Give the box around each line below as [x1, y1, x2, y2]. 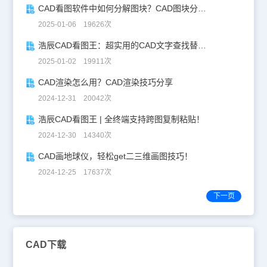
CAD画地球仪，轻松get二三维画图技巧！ [38, 151, 193, 162]
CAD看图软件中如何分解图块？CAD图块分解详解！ [197, 4, 206, 14]
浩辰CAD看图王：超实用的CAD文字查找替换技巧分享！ [197, 41, 206, 51]
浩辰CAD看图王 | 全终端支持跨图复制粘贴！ [38, 114, 204, 125]
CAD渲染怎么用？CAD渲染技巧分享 [38, 77, 173, 88]
